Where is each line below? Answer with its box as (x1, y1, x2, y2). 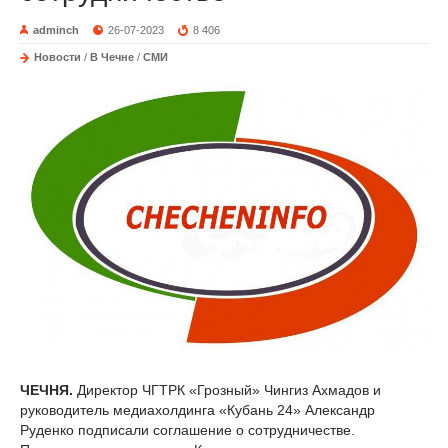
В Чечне (90, 51, 134, 63)
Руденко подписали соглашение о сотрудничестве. (20, 422, 355, 439)
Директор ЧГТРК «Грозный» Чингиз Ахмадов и (77, 382, 381, 399)
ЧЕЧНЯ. (20, 382, 77, 399)
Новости (34, 51, 81, 63)
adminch (33, 24, 79, 36)
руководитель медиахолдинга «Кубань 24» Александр (20, 402, 375, 419)
